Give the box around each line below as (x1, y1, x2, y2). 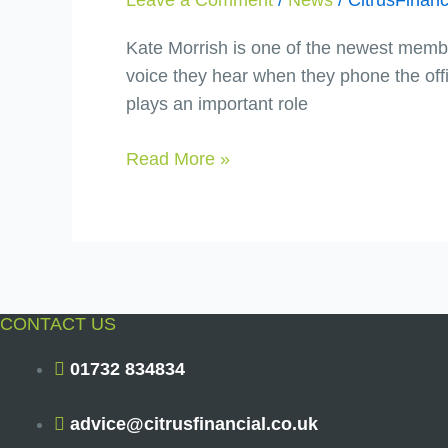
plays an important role (126, 94, 308, 115)
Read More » (126, 149, 230, 170)
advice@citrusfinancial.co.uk (70, 413, 318, 434)
